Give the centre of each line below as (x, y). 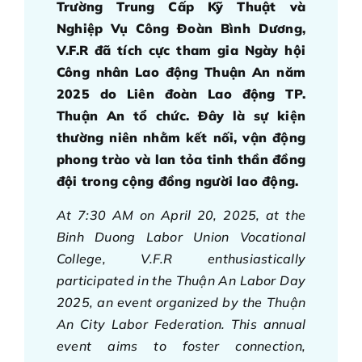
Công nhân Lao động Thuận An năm (181, 72)
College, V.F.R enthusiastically (181, 259)
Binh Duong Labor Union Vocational (181, 237)
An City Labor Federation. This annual (181, 324)
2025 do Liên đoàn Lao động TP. (181, 94)
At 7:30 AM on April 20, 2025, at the (181, 215)
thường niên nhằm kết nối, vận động (181, 138)
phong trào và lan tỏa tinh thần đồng (181, 160)
